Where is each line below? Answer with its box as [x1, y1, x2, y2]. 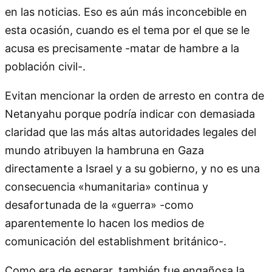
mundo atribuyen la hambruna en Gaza [5, 143, 204, 157]
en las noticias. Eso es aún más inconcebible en [5, 5, 247, 18]
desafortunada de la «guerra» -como [5, 198, 194, 211]
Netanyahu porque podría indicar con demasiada [5, 107, 255, 120]
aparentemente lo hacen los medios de [5, 216, 204, 229]
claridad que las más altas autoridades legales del [5, 125, 256, 138]
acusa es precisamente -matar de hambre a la [5, 41, 239, 55]
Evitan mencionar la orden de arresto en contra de [5, 89, 264, 102]
